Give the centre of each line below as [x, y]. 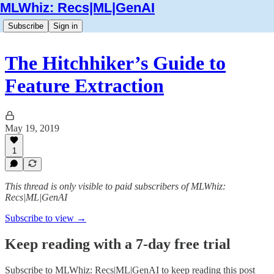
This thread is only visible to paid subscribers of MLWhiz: [115, 186]
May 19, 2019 [32, 128]
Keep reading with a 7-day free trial [118, 244]
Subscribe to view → [46, 218]
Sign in [65, 26]
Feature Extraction [84, 86]
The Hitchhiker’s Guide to [115, 63]
